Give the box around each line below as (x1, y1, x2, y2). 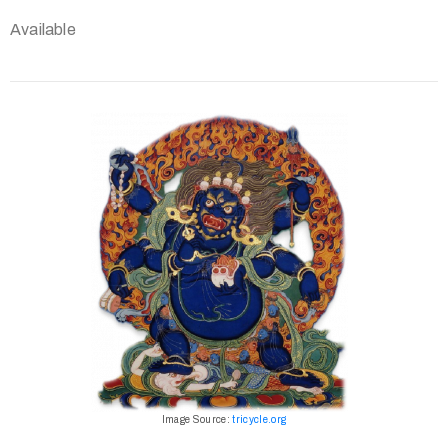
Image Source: (161, 414, 233, 426)
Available (10, 21, 76, 39)
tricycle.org (232, 414, 287, 426)
